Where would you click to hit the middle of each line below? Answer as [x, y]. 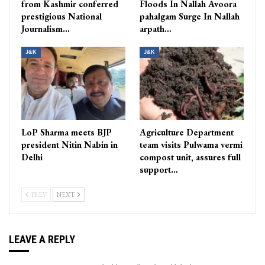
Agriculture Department [187, 132]
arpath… [156, 29]
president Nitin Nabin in [70, 144]
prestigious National [62, 17]
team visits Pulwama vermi [191, 144]
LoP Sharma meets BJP [67, 132]
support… [159, 169]
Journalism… [46, 29]
